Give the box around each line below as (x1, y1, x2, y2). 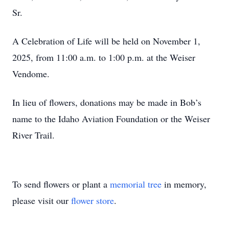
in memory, (162, 178, 207, 190)
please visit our (12, 194, 71, 207)
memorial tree (110, 178, 162, 190)
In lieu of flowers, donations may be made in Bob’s (12, 96, 201, 108)
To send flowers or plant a (12, 178, 110, 190)
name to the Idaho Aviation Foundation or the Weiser (12, 112, 210, 125)
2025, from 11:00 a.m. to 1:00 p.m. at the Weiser (12, 51, 195, 63)
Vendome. (12, 67, 50, 80)
